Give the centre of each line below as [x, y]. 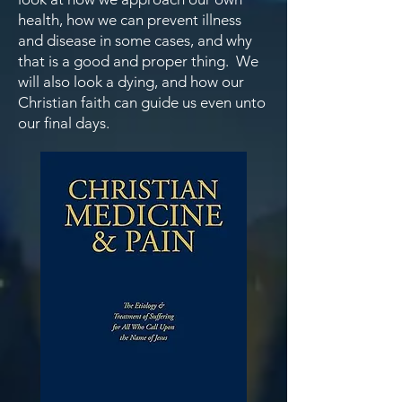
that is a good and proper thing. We [138, 61]
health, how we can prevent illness [130, 20]
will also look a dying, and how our [131, 82]
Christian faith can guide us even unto [142, 102]
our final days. [64, 123]
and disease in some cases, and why [135, 40]
